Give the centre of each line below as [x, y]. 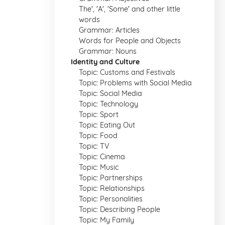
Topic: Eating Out [107, 125]
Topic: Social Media [110, 93]
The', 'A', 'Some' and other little [130, 9]
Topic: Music [99, 167]
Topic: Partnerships [111, 178]
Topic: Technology [108, 104]
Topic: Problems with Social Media [135, 83]
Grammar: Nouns [108, 51]
